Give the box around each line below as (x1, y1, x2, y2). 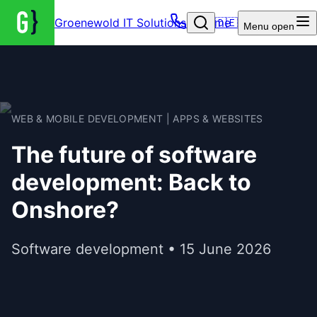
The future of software (11, 141, 257, 169)
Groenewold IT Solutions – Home (54, 16, 231, 30)
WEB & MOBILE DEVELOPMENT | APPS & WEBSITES (11, 113, 263, 125)
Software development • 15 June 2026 (11, 240, 271, 258)
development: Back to (11, 168, 251, 197)
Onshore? (11, 196, 119, 224)
